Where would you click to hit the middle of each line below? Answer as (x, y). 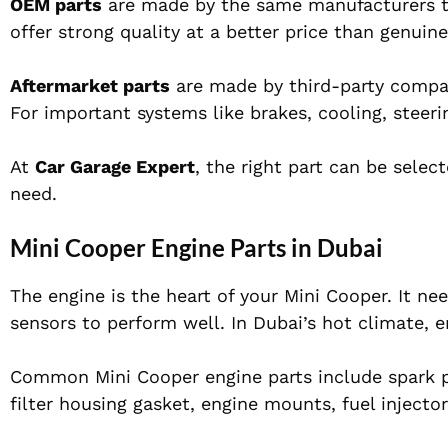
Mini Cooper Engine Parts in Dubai (196, 248)
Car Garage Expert (115, 167)
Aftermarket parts (90, 86)
